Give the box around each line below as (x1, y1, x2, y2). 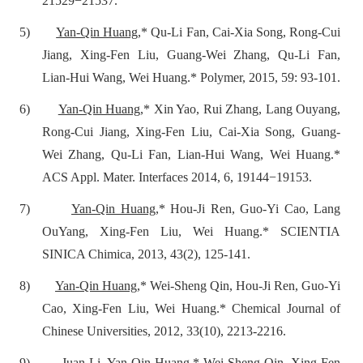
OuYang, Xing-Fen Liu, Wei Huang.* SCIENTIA (42, 224, 340, 238)
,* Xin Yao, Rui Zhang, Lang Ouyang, (140, 101, 341, 116)
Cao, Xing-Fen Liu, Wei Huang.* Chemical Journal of (42, 301, 340, 315)
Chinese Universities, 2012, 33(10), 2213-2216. (42, 323, 286, 338)
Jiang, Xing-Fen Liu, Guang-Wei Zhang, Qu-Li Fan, (42, 47, 340, 62)
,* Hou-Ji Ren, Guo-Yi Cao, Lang (155, 201, 340, 216)
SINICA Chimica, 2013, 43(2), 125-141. (42, 246, 250, 261)
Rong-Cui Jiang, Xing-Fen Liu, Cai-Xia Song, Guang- (42, 124, 340, 139)
